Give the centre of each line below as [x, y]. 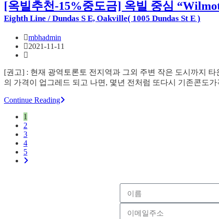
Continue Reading [32, 100]
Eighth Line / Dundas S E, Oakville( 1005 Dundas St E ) [102, 19]
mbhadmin [45, 38]
